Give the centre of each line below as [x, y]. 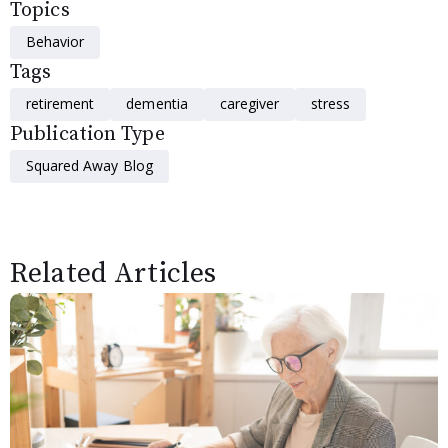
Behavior [55, 41]
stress [331, 103]
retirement [60, 103]
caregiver [249, 103]
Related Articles [113, 273]
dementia [157, 103]
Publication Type [87, 134]
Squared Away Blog [89, 165]
